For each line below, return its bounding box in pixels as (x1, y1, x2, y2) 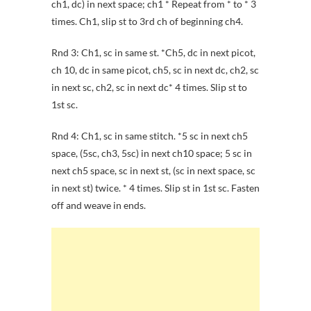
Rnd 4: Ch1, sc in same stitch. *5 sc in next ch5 (51, 130, 248, 142)
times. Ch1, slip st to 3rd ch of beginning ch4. (51, 15, 243, 28)
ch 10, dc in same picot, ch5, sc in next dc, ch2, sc (51, 64, 259, 76)
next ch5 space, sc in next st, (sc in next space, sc (51, 165, 255, 177)
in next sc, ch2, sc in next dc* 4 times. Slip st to (51, 81, 247, 94)
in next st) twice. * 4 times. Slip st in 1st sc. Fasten (51, 182, 260, 194)
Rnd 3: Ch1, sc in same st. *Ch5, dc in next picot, (51, 47, 255, 59)
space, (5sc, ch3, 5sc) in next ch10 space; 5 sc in (51, 147, 252, 160)
